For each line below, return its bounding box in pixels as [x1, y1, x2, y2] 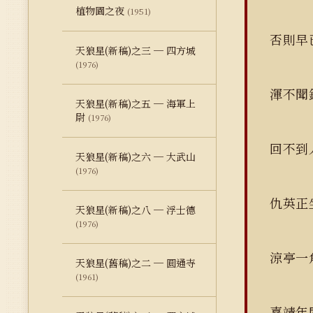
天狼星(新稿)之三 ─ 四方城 [75, 43, 196, 57]
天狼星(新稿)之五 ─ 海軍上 [75, 96, 196, 110]
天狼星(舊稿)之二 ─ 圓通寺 [75, 256, 196, 270]
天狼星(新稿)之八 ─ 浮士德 [75, 203, 196, 217]
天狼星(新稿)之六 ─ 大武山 [75, 150, 196, 163]
